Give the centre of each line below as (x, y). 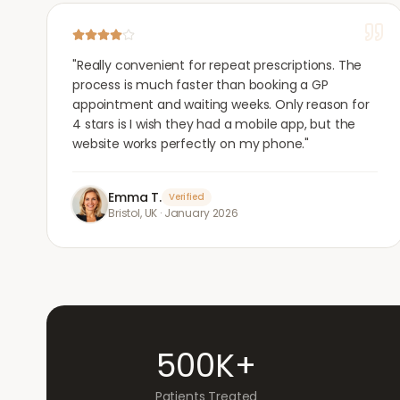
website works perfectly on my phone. (189, 144)
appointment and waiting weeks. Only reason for (221, 104)
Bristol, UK (133, 213)
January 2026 (201, 213)
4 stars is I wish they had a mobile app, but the (214, 124)
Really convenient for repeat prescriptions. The (219, 65)
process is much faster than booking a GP (200, 85)
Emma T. (135, 197)
